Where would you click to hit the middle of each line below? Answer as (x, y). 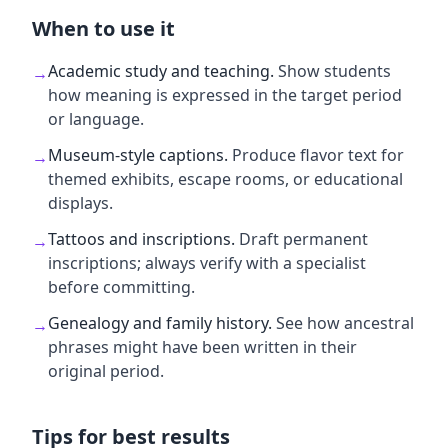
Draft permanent (303, 239)
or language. (96, 119)
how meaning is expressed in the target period (225, 95)
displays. (80, 203)
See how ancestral (345, 323)
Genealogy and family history (158, 323)
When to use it (103, 28)
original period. (106, 371)
